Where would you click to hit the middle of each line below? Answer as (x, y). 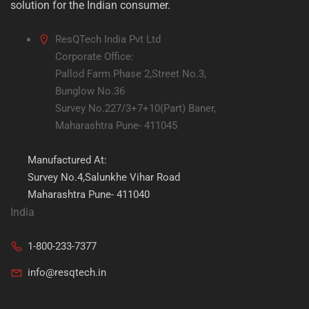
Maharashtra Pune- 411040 (89, 195)
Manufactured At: (67, 160)
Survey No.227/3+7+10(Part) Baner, (136, 109)
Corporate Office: (94, 57)
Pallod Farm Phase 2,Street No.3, (131, 74)
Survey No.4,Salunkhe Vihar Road (104, 178)
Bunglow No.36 (90, 91)
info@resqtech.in (67, 273)
